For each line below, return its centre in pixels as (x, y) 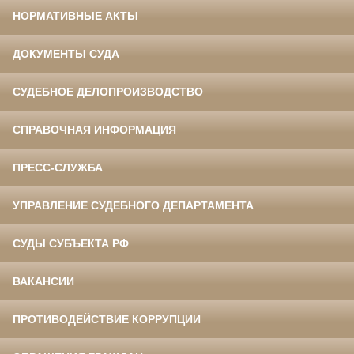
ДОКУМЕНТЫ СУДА (66, 54)
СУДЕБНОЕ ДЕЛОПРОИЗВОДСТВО (108, 92)
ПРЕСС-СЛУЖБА (58, 168)
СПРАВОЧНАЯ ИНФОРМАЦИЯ (94, 130)
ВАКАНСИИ (43, 282)
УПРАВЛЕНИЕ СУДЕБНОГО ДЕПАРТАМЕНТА (133, 206)
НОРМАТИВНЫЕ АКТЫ (75, 16)
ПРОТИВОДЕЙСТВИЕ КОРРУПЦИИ (107, 320)
